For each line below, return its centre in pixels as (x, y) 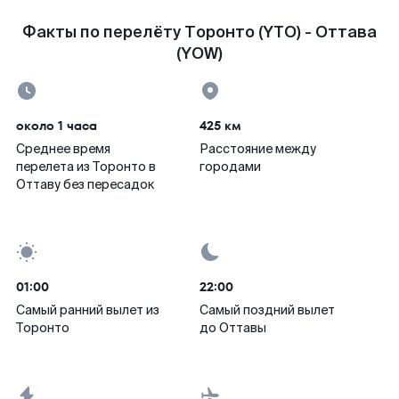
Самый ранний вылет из (88, 310)
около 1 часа (57, 126)
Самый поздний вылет (267, 310)
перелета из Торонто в (86, 167)
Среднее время (63, 149)
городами (230, 167)
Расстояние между (258, 149)
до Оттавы (233, 328)
